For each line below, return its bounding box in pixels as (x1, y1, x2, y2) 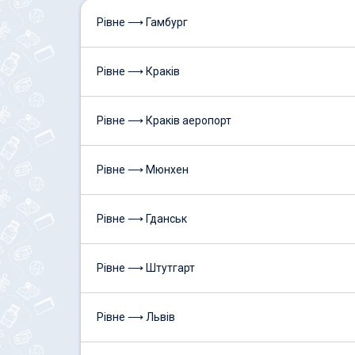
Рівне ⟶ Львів (97, 311, 175, 323)
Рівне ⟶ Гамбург (97, 16, 188, 29)
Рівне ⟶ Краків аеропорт (97, 114, 231, 127)
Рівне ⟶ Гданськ (97, 212, 187, 225)
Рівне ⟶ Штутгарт (97, 261, 195, 274)
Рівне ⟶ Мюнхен (97, 163, 189, 176)
